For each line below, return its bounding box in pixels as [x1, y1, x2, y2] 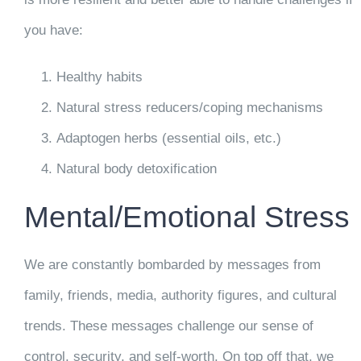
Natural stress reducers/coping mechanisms [56, 99, 323, 115]
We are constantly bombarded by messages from [23, 257, 321, 273]
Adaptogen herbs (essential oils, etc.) [56, 130, 281, 146]
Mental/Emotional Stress [23, 199, 350, 234]
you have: [23, 22, 83, 38]
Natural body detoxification [56, 160, 217, 176]
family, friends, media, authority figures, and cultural [23, 288, 337, 304]
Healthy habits [56, 68, 143, 85]
